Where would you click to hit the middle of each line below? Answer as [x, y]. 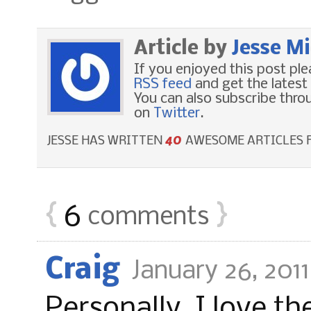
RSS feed [163, 84]
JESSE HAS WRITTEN [106, 141]
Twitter [177, 113]
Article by [183, 49]
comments [148, 217]
